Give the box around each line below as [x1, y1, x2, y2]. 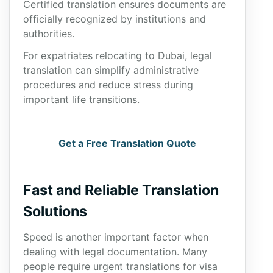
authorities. [23, 27, 74, 40]
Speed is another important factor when [23, 231, 208, 243]
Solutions [23, 203, 87, 220]
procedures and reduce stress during [23, 79, 193, 91]
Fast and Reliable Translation [23, 182, 219, 199]
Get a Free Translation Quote [58, 137, 196, 149]
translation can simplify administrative [23, 64, 199, 76]
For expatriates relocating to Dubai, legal [23, 49, 212, 62]
